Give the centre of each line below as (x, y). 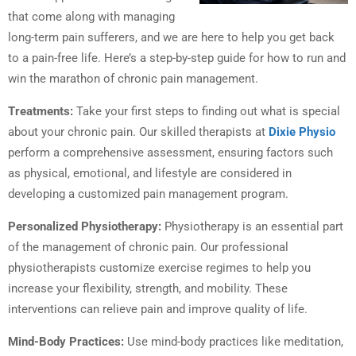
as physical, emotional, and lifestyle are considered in (150, 174)
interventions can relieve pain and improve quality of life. (158, 310)
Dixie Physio (302, 132)
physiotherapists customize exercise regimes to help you (159, 268)
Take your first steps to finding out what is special (207, 112)
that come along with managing (91, 17)
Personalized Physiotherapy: (85, 227)
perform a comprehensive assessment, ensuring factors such (170, 153)
